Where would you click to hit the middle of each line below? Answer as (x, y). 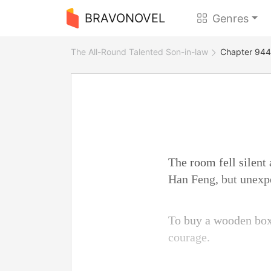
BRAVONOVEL (125, 18)
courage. (189, 237)
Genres (231, 18)
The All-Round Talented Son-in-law (139, 52)
